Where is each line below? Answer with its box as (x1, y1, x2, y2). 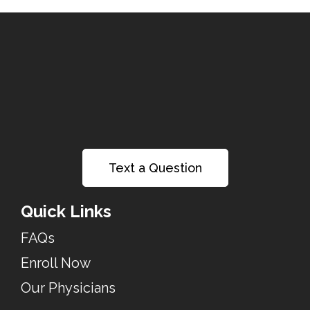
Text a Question (108, 161, 202, 175)
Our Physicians (21, 280, 116, 296)
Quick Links (21, 201, 111, 221)
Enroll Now (21, 255, 91, 271)
